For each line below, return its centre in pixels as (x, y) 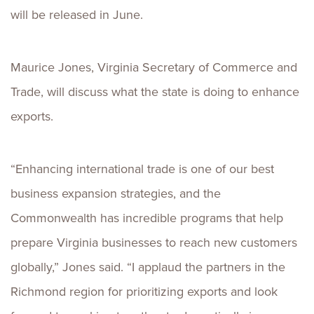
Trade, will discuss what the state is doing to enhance (155, 92)
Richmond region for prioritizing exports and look (144, 292)
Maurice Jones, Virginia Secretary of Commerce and (154, 67)
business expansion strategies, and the (116, 193)
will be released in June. (77, 15)
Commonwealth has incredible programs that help (147, 218)
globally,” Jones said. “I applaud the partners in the (148, 267)
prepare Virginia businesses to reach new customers (154, 243)
